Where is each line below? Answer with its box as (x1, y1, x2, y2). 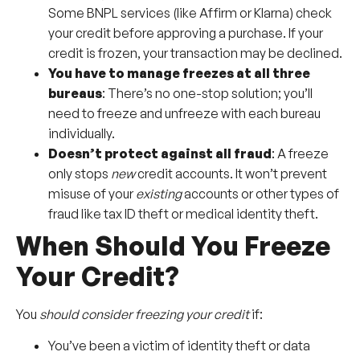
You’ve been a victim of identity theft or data (48, 337, 310, 354)
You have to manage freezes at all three (48, 64, 310, 81)
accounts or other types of (182, 185, 339, 202)
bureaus (48, 84, 102, 101)
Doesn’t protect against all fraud (48, 145, 272, 162)
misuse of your (48, 185, 136, 202)
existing (136, 185, 182, 202)
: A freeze (272, 145, 329, 162)
